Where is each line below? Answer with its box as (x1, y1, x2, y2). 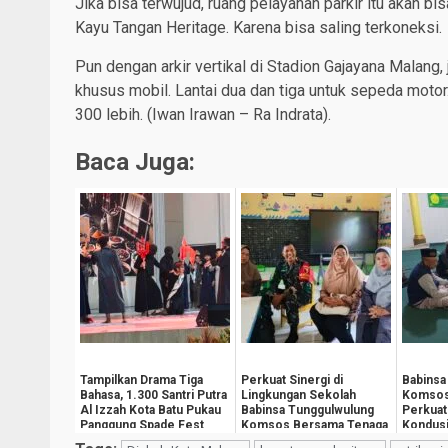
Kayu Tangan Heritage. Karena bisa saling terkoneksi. (75, 17, 442, 37)
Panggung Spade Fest (80, 417, 204, 432)
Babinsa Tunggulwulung (241, 402, 374, 417)
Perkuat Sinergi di (241, 372, 343, 387)
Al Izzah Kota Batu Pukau (80, 402, 221, 417)
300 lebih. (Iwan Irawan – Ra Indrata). (75, 104, 331, 124)
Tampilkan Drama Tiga (80, 372, 203, 387)
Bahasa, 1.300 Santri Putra (80, 387, 227, 402)
